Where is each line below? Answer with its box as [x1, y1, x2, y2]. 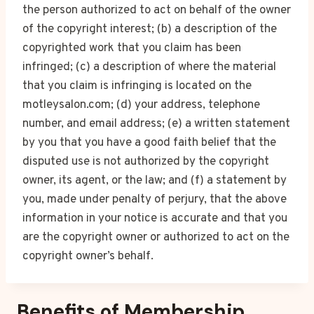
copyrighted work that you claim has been [22, 41, 241, 56]
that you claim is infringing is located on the [22, 78, 252, 94]
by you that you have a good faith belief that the [22, 135, 276, 151]
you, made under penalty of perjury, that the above [22, 192, 287, 207]
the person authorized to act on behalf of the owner [22, 3, 291, 18]
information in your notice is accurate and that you [22, 211, 287, 226]
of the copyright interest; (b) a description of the [22, 22, 277, 37]
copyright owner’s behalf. [22, 249, 153, 264]
